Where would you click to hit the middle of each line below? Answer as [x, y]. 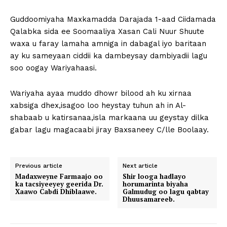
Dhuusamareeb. [149, 199]
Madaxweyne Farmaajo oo [59, 177]
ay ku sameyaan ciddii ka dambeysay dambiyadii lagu [109, 56]
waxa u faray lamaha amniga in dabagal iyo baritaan [108, 44]
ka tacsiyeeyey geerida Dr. [59, 184]
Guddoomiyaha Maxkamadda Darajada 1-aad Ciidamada [113, 20]
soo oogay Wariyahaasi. [53, 68]
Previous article [39, 166]
